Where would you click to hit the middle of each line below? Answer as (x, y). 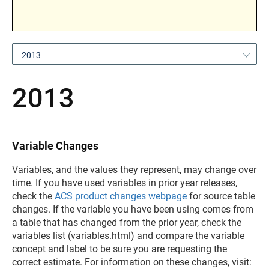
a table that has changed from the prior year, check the (127, 222)
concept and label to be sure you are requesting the (119, 249)
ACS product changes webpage (121, 196)
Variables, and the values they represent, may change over (134, 169)
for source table (221, 196)
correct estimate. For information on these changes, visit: (132, 262)
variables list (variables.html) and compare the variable (128, 235)
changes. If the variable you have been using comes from (133, 209)
